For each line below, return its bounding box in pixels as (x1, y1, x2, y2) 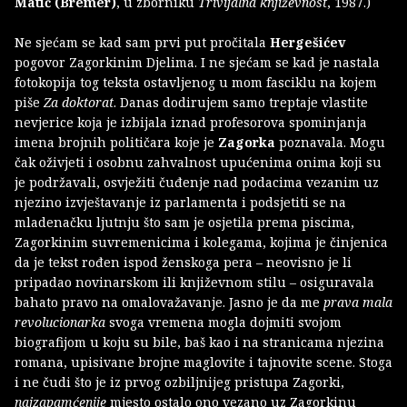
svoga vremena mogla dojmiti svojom (105, 313, 342, 332)
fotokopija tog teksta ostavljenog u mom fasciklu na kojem (15, 74, 377, 92)
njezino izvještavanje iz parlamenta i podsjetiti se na (15, 194, 346, 212)
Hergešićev (270, 34, 345, 52)
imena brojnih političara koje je (15, 134, 218, 152)
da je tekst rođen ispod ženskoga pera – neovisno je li (15, 253, 352, 272)
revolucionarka (15, 313, 105, 332)
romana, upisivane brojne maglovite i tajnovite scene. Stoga (15, 353, 392, 372)
